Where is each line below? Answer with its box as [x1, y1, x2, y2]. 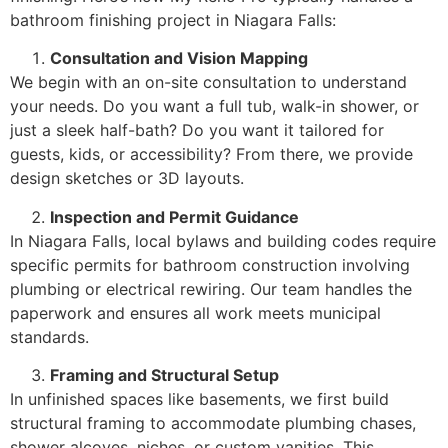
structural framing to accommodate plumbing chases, [10, 413, 416, 434]
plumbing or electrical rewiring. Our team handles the [10, 278, 412, 299]
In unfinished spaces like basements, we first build [10, 389, 389, 410]
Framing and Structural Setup [50, 365, 279, 386]
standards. [10, 326, 89, 347]
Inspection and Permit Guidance [50, 206, 299, 227]
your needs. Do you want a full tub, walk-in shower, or [10, 96, 419, 117]
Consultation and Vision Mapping [50, 48, 308, 69]
